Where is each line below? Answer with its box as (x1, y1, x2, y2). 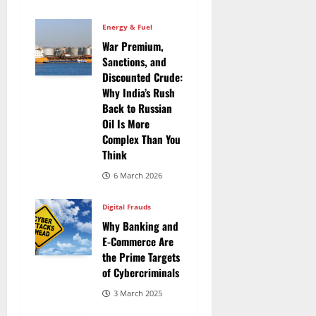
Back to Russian (102, 100, 172, 116)
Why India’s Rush (102, 85, 175, 101)
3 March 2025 (114, 288, 162, 299)
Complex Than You (102, 131, 181, 147)
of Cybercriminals (102, 265, 179, 281)
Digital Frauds (102, 202, 151, 212)
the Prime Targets (102, 249, 180, 265)
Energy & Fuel (102, 22, 152, 32)
